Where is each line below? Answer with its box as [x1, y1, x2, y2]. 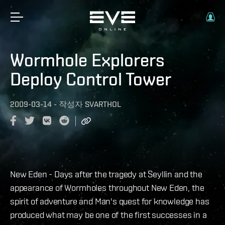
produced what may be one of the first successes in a [10, 209, 207, 220]
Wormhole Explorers [10, 49, 165, 70]
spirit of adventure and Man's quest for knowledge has [10, 195, 209, 206]
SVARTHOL [85, 99, 121, 109]
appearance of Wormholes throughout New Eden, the [10, 182, 204, 193]
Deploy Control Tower [10, 68, 171, 89]
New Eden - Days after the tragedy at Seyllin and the [10, 168, 202, 179]
